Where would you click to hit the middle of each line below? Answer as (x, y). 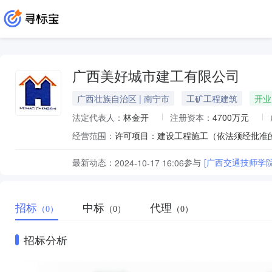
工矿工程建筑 (212, 98)
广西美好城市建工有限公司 (156, 77)
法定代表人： (98, 117)
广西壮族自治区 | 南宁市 (123, 98)
